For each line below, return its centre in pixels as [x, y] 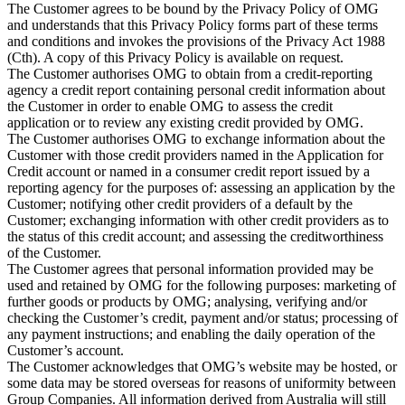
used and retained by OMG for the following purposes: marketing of [202, 286]
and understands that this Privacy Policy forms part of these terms [193, 25]
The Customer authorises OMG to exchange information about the [196, 139]
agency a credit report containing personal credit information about [196, 90]
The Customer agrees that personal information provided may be [190, 269]
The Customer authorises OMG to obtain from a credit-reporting [190, 74]
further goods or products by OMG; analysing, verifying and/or [187, 302]
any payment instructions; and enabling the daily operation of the [191, 334]
